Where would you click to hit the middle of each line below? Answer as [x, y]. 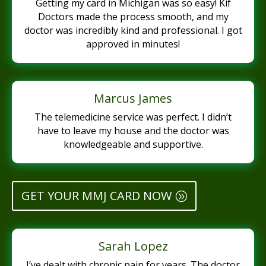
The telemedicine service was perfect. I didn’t [133, 117]
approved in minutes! [133, 44]
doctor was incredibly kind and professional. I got [133, 31]
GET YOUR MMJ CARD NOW [96, 196]
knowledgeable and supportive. [133, 145]
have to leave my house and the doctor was [133, 131]
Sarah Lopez [133, 246]
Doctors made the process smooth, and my [133, 17]
